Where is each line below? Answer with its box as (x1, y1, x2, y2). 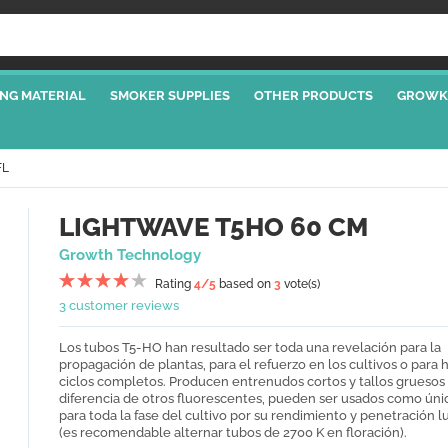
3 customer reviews (59, 298, 179, 314)
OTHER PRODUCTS (253, 88, 373, 104)
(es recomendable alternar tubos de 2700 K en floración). (59, 425, 407, 441)
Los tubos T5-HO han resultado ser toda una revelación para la (59, 340, 441, 356)
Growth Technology (59, 246, 201, 265)
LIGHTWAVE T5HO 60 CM (59, 212, 368, 243)
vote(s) (281, 277, 320, 292)
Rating (155, 277, 194, 292)
